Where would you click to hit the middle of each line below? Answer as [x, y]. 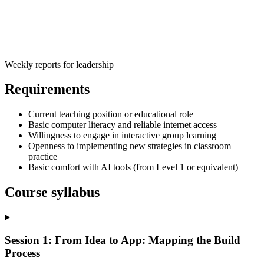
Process [22, 253]
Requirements [47, 89]
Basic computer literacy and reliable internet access [123, 125]
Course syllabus [52, 192]
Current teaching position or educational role [111, 114]
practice [43, 157]
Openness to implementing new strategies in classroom [130, 146]
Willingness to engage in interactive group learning [122, 136]
